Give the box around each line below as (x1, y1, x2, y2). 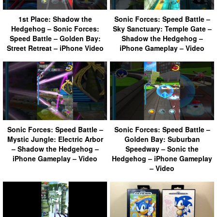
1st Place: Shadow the (18, 14, 92, 24)
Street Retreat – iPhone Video (6, 43, 104, 53)
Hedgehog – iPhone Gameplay (112, 153, 212, 163)
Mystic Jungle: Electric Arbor (7, 134, 103, 144)
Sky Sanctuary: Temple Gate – (112, 23, 212, 33)
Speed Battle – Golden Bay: (9, 33, 101, 43)
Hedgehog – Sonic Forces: (11, 23, 99, 33)
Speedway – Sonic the (125, 143, 199, 154)
